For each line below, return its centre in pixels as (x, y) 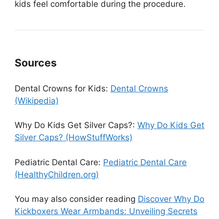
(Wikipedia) (37, 100)
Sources (37, 62)
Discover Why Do (171, 199)
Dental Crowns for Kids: (63, 88)
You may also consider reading (76, 199)
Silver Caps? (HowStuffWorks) (74, 137)
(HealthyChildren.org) (57, 174)
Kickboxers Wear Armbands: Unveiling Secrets (106, 211)
